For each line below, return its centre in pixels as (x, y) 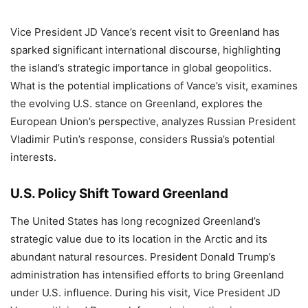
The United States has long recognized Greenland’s (135, 221)
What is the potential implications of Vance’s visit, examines (154, 86)
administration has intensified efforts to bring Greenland (147, 275)
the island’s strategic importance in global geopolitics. (141, 68)
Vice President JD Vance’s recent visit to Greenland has (145, 32)
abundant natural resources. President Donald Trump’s (143, 257)
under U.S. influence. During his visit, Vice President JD (145, 293)
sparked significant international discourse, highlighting (145, 50)
